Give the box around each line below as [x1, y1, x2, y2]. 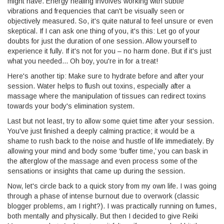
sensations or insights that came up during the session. [7, 166, 185, 175]
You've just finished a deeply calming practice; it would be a [7, 126, 194, 135]
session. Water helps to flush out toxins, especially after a [7, 81, 190, 90]
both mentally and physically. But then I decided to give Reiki [7, 211, 198, 220]
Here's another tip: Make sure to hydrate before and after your [7, 71, 204, 80]
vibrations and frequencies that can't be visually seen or [7, 6, 184, 15]
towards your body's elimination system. [7, 101, 134, 110]
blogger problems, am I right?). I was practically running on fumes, [7, 201, 216, 210]
